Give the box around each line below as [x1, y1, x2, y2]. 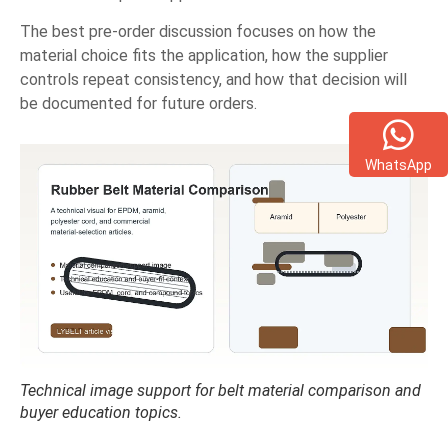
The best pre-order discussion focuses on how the [20, 21, 376, 41]
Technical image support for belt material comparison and [20, 381, 421, 401]
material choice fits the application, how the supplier [20, 45, 388, 65]
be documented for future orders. [20, 93, 257, 113]
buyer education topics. [20, 403, 182, 423]
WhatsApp [365, 157, 433, 173]
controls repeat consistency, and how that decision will [20, 69, 407, 89]
